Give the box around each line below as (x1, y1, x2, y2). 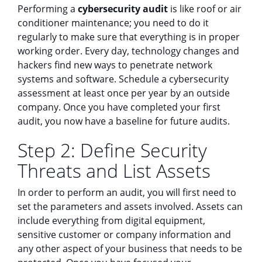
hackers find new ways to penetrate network (18, 58, 212, 71)
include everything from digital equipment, (18, 213, 205, 227)
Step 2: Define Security (18, 137, 207, 163)
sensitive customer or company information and (18, 227, 231, 241)
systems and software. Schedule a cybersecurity (18, 72, 229, 85)
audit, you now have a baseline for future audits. (18, 114, 230, 127)
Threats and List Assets (18, 157, 211, 183)
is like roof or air (168, 2, 242, 15)
